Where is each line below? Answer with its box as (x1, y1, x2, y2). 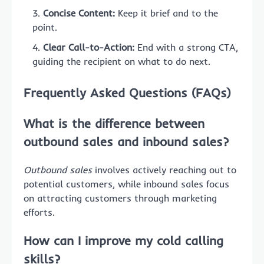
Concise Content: (43, 6, 115, 19)
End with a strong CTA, (134, 41, 238, 53)
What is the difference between (24, 115, 204, 131)
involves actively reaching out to (92, 164, 236, 176)
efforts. (24, 206, 55, 219)
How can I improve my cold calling (24, 233, 223, 249)
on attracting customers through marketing (24, 192, 217, 204)
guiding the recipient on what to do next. (32, 55, 210, 67)
